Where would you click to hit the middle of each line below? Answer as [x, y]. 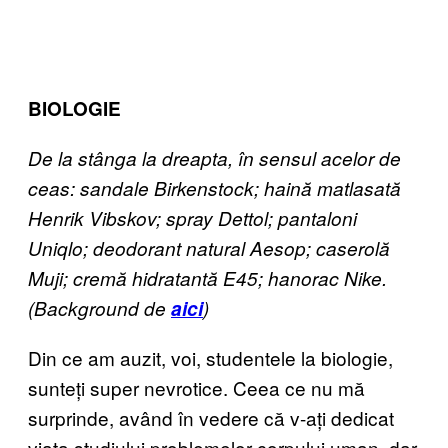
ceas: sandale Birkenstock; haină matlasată [214, 188]
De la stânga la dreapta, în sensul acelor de [214, 158]
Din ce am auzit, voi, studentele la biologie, [210, 357]
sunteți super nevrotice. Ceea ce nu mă [196, 387]
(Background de [99, 308]
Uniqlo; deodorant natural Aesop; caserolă [209, 248]
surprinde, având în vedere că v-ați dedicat [211, 417]
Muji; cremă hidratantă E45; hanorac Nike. [207, 278]
